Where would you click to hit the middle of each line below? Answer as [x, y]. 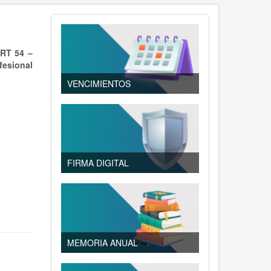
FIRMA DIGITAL [98, 163]
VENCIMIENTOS [99, 83]
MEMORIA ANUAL [102, 243]
